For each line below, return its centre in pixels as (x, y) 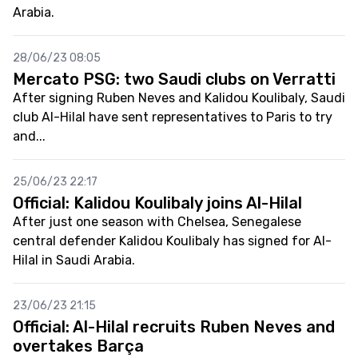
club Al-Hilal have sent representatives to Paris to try (173, 117)
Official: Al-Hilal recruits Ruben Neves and (174, 327)
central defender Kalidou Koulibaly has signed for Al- (172, 241)
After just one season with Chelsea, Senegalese (157, 222)
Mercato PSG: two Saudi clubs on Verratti (174, 79)
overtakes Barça (78, 346)
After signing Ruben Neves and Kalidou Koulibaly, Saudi (179, 98)
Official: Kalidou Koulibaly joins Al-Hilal (157, 203)
